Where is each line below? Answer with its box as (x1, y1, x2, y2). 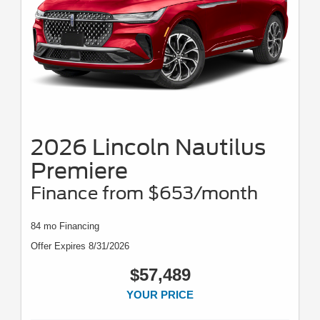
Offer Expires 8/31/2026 (31, 241, 129, 252)
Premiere (31, 158, 128, 184)
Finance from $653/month (31, 183, 258, 204)
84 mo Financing (31, 221, 99, 232)
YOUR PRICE (126, 289, 194, 301)
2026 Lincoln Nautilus (31, 134, 266, 161)
